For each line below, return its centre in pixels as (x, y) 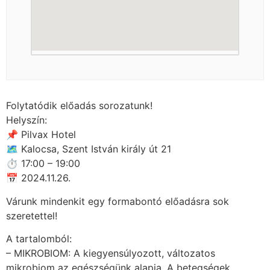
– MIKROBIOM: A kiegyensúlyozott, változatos (111, 253)
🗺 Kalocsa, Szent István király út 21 (89, 149)
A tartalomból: (39, 239)
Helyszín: (27, 120)
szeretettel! (32, 215)
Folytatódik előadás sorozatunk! (79, 106)
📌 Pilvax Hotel (41, 135)
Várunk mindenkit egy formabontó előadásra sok (118, 201)
